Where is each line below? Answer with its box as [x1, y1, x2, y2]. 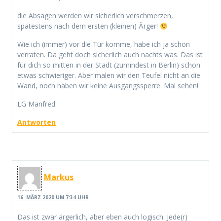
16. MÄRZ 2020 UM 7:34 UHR [17, 193, 89, 201]
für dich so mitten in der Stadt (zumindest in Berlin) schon [17, 60, 200, 70]
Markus [44, 172, 74, 183]
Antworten [17, 117, 56, 127]
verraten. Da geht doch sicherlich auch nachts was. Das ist [17, 50, 203, 60]
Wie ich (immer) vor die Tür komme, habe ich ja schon [17, 39, 190, 49]
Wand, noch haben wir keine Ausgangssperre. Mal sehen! [17, 81, 198, 91]
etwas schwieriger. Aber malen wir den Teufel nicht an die [17, 71, 200, 80]
